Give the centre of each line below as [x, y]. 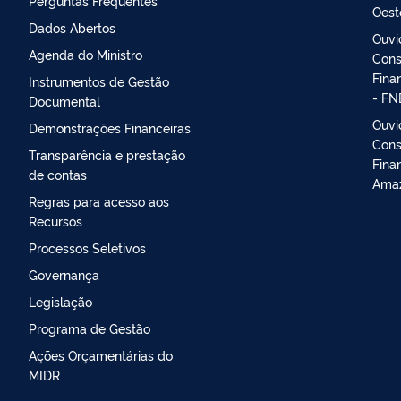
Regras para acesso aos [99, 200]
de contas [58, 174]
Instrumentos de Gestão [99, 81]
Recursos [55, 220]
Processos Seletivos [87, 247]
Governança [64, 274]
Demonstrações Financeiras [110, 127]
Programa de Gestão [90, 328]
